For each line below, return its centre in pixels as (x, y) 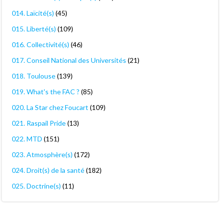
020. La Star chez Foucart (50, 107)
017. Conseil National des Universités (69, 60)
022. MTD (27, 139)
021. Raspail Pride (39, 123)
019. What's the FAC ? (46, 92)
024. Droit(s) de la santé (48, 170)
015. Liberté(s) (34, 29)
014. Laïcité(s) (33, 13)
